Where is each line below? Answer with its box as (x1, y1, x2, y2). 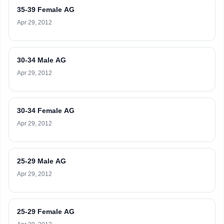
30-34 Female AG (17, 106, 74, 114)
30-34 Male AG (17, 56, 66, 64)
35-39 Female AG (17, 5, 74, 13)
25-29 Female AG (17, 207, 74, 215)
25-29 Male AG (17, 157, 66, 165)
